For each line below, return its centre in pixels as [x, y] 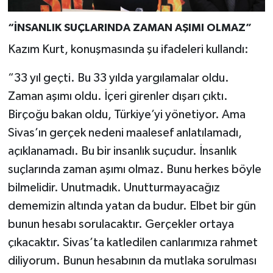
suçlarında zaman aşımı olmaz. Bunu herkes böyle [134, 169]
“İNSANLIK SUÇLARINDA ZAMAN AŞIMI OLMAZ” [129, 28]
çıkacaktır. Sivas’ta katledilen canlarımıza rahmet [133, 242]
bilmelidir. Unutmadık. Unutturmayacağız [114, 187]
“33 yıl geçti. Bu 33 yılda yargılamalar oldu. [118, 78]
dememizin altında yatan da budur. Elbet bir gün [132, 206]
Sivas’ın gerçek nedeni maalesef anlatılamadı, [125, 133]
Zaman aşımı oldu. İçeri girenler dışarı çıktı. [118, 96]
